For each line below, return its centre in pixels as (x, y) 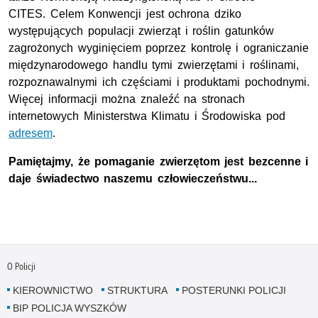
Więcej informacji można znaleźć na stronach (127, 99)
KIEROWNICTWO (53, 291)
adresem (31, 133)
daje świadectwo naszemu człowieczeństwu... (133, 178)
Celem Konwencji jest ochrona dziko (146, 13)
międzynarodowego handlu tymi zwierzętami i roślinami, (154, 65)
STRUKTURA (137, 291)
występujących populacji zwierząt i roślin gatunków (141, 31)
